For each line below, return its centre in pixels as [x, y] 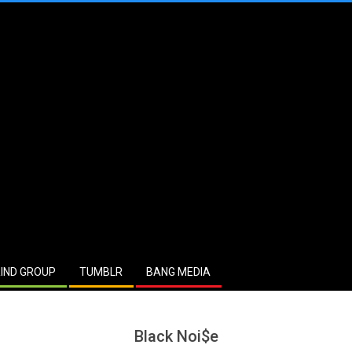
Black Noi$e [176, 336]
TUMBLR [101, 272]
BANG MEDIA [178, 272]
